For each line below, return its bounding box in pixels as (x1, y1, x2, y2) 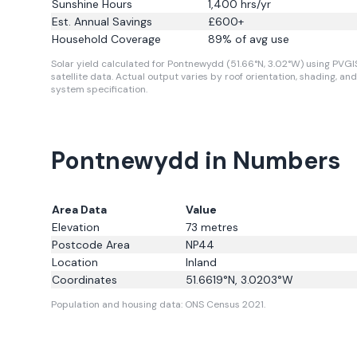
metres (198, 220, 238, 234)
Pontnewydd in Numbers (51, 145, 340, 176)
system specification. (51, 83, 147, 96)
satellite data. (51, 70, 113, 83)
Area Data (52, 202, 107, 217)
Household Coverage (52, 32, 161, 46)
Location (52, 255, 98, 269)
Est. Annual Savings (52, 14, 152, 29)
